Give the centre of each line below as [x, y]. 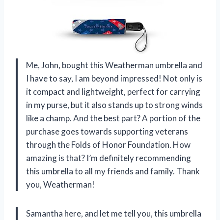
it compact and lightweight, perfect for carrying [113, 91]
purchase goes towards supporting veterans [107, 131]
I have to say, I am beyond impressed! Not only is [114, 78]
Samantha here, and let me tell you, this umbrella [114, 213]
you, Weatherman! [60, 184]
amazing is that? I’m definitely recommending [109, 158]
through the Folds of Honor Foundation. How [108, 144]
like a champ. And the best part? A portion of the [113, 118]
